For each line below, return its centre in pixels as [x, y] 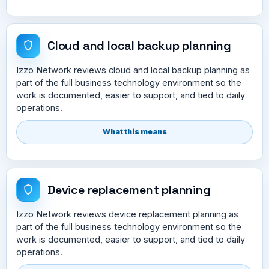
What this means [134, 131]
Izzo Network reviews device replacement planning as [127, 214]
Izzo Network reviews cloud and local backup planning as [133, 70]
